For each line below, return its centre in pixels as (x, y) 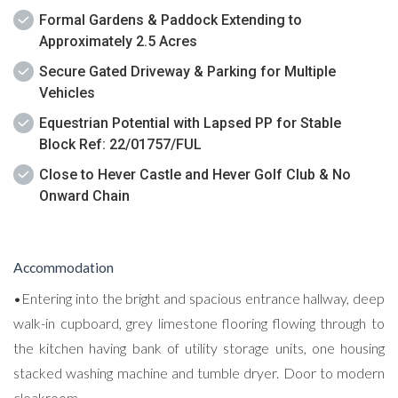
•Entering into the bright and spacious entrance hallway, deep (199, 298)
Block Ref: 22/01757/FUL (120, 145)
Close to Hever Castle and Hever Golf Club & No (195, 175)
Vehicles (67, 93)
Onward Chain (84, 196)
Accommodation (64, 268)
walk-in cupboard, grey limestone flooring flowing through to (199, 323)
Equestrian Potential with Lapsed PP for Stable (190, 123)
